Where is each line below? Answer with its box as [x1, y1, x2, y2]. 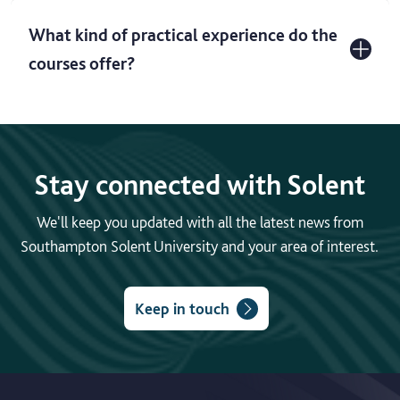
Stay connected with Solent [34, 168, 366, 203]
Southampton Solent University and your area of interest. [21, 237, 379, 256]
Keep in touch [134, 299, 229, 319]
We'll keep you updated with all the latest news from [36, 212, 363, 232]
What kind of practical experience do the [29, 24, 337, 46]
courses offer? [29, 53, 139, 75]
